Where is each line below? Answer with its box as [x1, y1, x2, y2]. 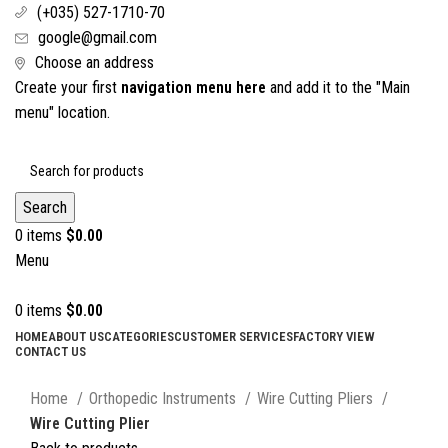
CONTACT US [15, 344, 86, 359]
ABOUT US [48, 329, 104, 344]
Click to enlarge [30, 363, 127, 383]
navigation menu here [121, 78, 266, 97]
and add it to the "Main [266, 78, 410, 97]
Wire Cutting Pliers [257, 389, 377, 409]
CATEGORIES [104, 329, 174, 344]
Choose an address [35, 53, 154, 72]
